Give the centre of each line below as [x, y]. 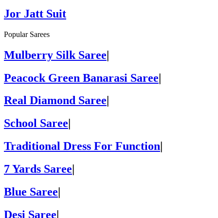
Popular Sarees [27, 34]
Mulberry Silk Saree [55, 55]
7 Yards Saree [38, 169]
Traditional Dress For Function [82, 146]
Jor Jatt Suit [35, 13]
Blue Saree [31, 192]
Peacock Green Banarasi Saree [81, 78]
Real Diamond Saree [55, 100]
